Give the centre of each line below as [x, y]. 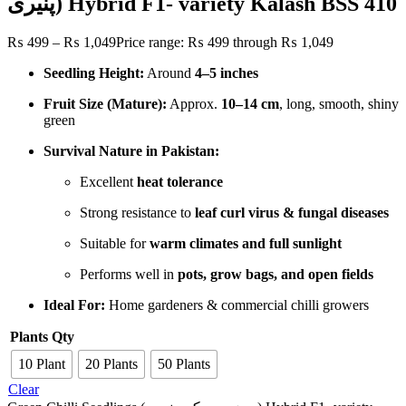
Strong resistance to [137, 212]
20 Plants [111, 363]
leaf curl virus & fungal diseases [292, 212]
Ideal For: [74, 304]
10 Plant [42, 363]
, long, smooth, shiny [339, 103]
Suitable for [115, 243]
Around [169, 72]
